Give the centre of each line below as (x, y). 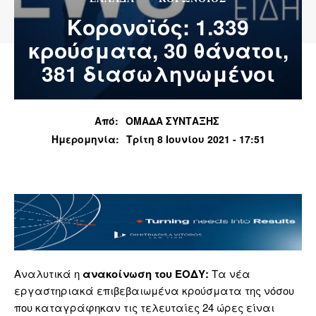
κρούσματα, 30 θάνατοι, (158, 50)
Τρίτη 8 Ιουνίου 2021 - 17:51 (195, 139)
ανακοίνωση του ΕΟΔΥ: (147, 274)
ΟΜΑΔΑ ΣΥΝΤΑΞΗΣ (172, 120)
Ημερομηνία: (85, 139)
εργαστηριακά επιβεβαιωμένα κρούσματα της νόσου (154, 291)
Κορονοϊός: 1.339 (158, 27)
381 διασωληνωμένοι (158, 73)
